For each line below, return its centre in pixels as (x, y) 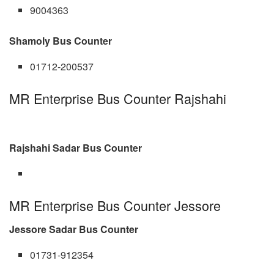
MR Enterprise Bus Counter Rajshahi (118, 98)
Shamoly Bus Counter (61, 41)
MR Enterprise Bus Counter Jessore (115, 206)
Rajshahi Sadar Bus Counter (76, 148)
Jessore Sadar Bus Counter (74, 229)
